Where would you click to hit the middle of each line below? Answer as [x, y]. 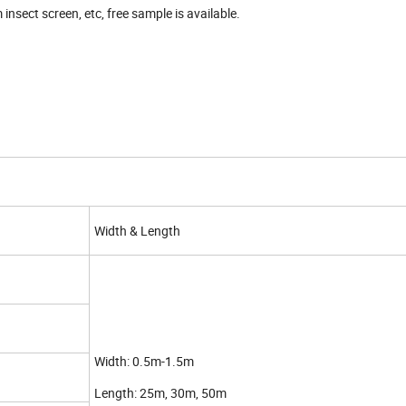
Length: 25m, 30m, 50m [160, 393]
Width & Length [137, 231]
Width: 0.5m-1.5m [144, 362]
